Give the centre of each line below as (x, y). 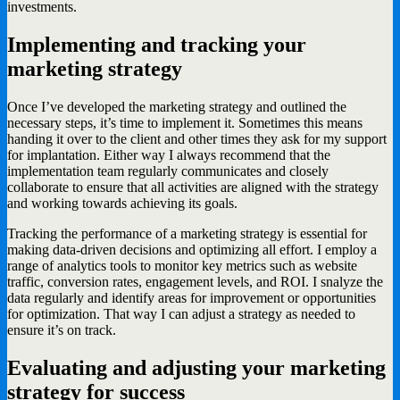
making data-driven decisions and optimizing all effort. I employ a (192, 250)
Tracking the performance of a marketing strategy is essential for (187, 234)
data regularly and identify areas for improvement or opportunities (192, 298)
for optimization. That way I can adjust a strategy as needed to (181, 314)
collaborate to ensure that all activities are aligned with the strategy (193, 187)
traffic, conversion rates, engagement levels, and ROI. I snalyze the (195, 282)
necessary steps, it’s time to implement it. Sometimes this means (185, 123)
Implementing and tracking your (157, 45)
